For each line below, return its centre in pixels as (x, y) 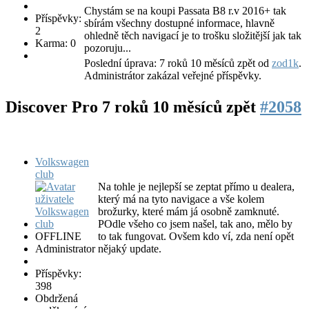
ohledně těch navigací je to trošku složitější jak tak (193, 36)
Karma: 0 (56, 43)
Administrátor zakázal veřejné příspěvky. (173, 76)
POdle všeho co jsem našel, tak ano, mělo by (195, 224)
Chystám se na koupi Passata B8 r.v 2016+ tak (185, 11)
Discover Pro (54, 107)
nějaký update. (130, 249)
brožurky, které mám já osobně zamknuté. (189, 212)
